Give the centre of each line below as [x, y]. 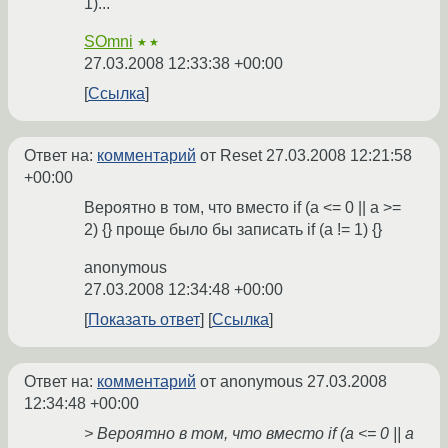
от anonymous [251, 382]
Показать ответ [144, 320]
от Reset [231, 156]
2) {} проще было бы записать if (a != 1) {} [233, 230]
